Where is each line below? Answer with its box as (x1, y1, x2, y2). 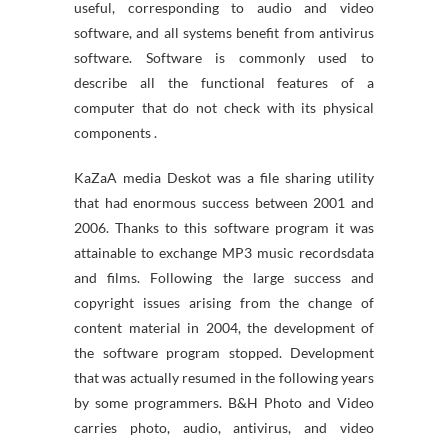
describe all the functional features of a (74, 74, 374, 91)
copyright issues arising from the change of (74, 294, 374, 311)
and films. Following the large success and (74, 269, 374, 286)
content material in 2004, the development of (74, 319, 374, 336)
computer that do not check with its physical (74, 99, 374, 116)
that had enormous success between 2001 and (74, 194, 374, 211)
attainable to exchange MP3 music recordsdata (74, 244, 374, 261)
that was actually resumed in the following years (74, 369, 374, 386)
